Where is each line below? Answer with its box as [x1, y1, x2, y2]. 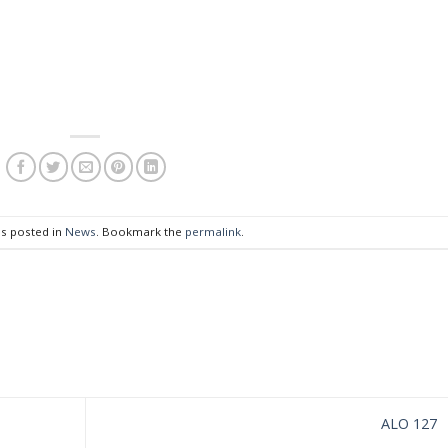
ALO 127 [380, 414, 441, 434]
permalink [184, 223, 241, 239]
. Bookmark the [95, 223, 185, 239]
